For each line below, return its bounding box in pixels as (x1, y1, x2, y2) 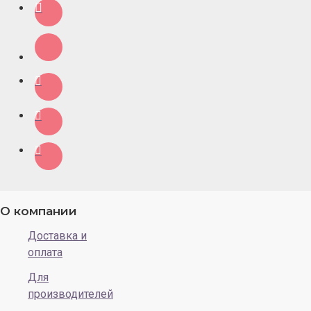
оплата (28, 245, 62, 259)
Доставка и (28, 228, 87, 242)
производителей (28, 287, 113, 301)
